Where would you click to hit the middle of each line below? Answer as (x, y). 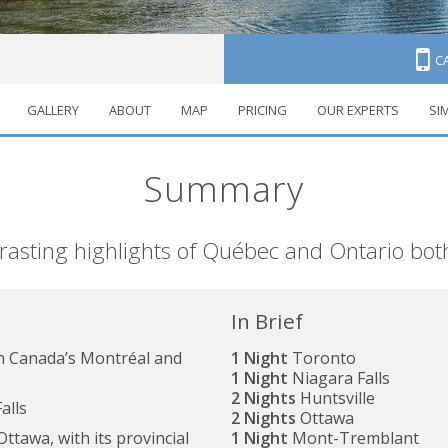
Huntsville (335, 397)
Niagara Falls (339, 377)
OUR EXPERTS (357, 110)
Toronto (322, 357)
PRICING (262, 110)
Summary (224, 188)
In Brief (267, 321)
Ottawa (325, 417)
